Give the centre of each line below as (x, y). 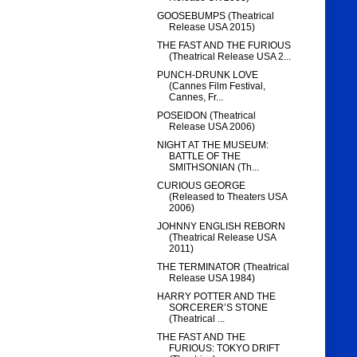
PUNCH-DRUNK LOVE (208, 75)
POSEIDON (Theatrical (207, 116)
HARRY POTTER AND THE (217, 297)
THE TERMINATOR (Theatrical (224, 267)
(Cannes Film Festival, (218, 86)
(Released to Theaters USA (228, 197)
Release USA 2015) (212, 27)
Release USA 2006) (212, 127)
